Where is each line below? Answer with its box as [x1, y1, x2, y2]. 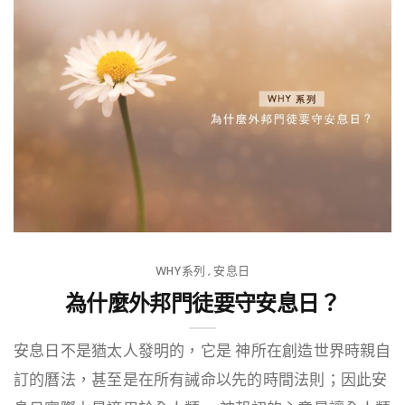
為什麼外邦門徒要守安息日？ [64, 289, 341, 316]
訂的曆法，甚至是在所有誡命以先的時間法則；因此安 [14, 368, 388, 393]
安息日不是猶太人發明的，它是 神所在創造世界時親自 [14, 339, 391, 364]
